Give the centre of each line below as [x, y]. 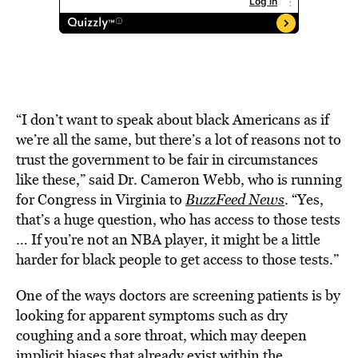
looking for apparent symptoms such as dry [152, 315]
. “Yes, [304, 199]
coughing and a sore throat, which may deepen [161, 335]
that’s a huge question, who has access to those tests [178, 219]
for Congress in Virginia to [101, 199]
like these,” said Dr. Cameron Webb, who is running [179, 179]
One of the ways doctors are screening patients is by [178, 295]
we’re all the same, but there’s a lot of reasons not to [179, 139]
